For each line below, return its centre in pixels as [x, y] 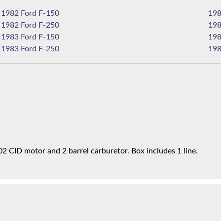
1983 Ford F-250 [49, 49]
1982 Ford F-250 [49, 25]
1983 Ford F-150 [49, 37]
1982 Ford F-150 [49, 14]
